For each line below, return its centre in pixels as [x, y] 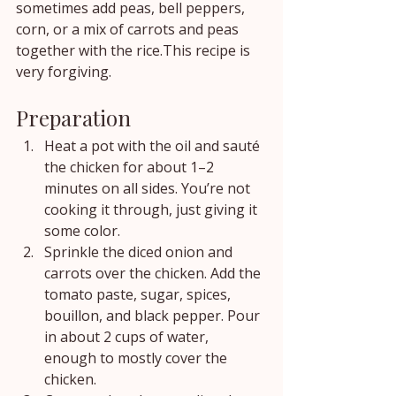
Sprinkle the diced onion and [140, 252]
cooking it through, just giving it [152, 210]
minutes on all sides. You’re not [149, 189]
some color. [82, 231]
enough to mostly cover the [137, 358]
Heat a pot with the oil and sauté [154, 146]
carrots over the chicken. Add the [154, 274]
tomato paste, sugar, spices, [139, 295]
